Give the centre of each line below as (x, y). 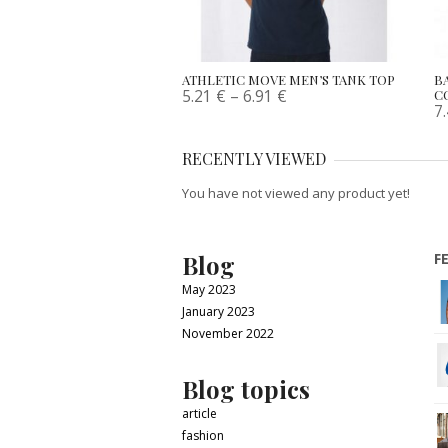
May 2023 (209, 289)
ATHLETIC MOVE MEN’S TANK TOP (289, 79)
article (199, 413)
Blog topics (246, 388)
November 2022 (228, 333)
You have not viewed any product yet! (296, 192)
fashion (203, 435)
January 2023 (218, 311)
